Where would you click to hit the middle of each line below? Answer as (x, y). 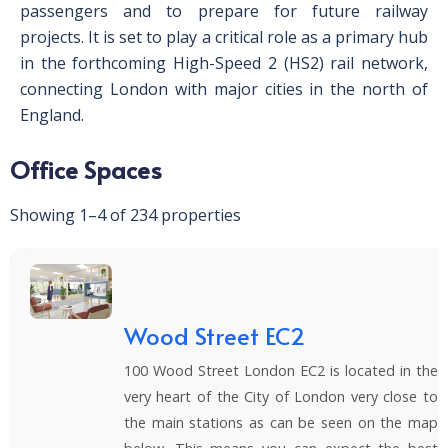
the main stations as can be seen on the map (280, 422)
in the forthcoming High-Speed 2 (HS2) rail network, (224, 63)
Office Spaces (86, 169)
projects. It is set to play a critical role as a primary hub (224, 37)
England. (52, 115)
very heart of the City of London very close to (280, 396)
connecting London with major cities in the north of (224, 89)
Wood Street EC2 (214, 335)
